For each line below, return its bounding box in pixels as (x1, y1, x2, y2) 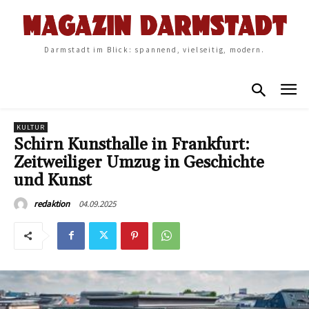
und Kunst (14, 170, 92, 191)
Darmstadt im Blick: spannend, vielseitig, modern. (44, 45, 265, 55)
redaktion (34, 197, 70, 210)
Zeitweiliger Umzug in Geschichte (14, 152, 264, 173)
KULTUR (17, 122, 45, 132)
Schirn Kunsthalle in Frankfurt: (14, 134, 250, 155)
